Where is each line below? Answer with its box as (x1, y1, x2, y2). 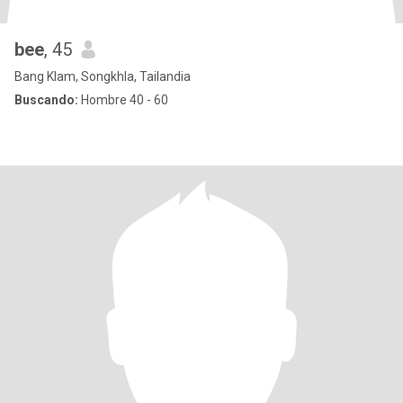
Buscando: (14, 93, 78, 107)
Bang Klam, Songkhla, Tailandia (14, 69, 191, 84)
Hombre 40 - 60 (78, 93, 168, 107)
